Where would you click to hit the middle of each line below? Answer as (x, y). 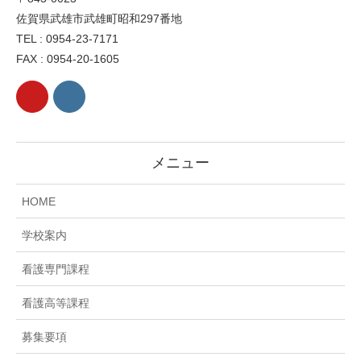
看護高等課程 (56, 303)
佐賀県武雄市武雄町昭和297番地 (99, 18)
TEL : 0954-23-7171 (67, 38)
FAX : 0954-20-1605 (68, 58)
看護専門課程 (56, 269)
